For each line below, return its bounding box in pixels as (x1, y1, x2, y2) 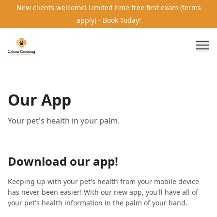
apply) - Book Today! (76, 15, 141, 25)
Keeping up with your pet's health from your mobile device (8, 177, 199, 186)
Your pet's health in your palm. (8, 115, 120, 126)
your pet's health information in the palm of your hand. (8, 198, 187, 207)
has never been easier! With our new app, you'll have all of (8, 187, 198, 197)
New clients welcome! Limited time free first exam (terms (16, 3, 201, 12)
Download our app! (8, 153, 118, 169)
